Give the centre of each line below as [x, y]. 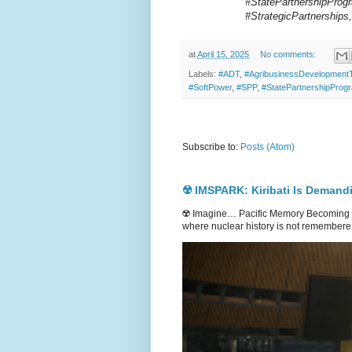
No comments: [289, 55]
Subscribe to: [211, 147]
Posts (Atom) [268, 147]
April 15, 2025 [223, 55]
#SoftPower [210, 87]
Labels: [203, 73]
